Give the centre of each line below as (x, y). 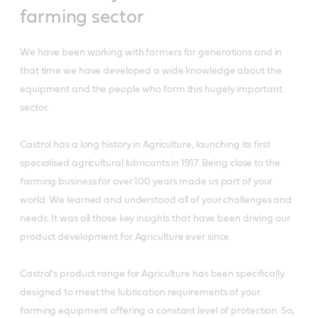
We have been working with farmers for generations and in (151, 52)
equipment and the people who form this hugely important (151, 89)
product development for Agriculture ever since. (126, 237)
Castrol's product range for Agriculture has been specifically (152, 274)
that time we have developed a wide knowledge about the (151, 71)
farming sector (82, 17)
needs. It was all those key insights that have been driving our (155, 218)
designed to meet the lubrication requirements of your (140, 292)
